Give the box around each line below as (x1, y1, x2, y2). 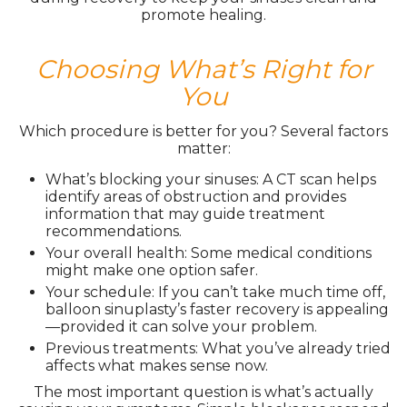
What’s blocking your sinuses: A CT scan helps (45, 171, 376, 188)
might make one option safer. (45, 262, 258, 279)
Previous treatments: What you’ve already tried (45, 340, 391, 357)
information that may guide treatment (45, 205, 325, 223)
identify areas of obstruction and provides (45, 188, 346, 205)
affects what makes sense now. (45, 357, 268, 374)
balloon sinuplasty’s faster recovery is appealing (45, 301, 389, 318)
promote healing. (141, 6, 266, 24)
